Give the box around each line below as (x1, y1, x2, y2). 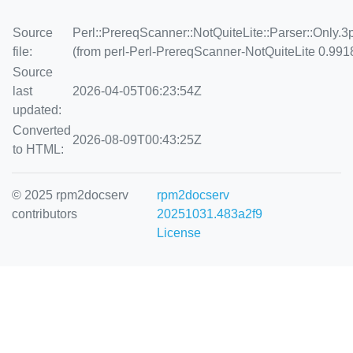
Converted (13, 124, 71, 137)
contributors (12, 207, 77, 221)
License (157, 226, 202, 240)
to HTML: (13, 143, 64, 156)
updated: (13, 103, 61, 117)
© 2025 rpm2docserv (12, 188, 128, 202)
